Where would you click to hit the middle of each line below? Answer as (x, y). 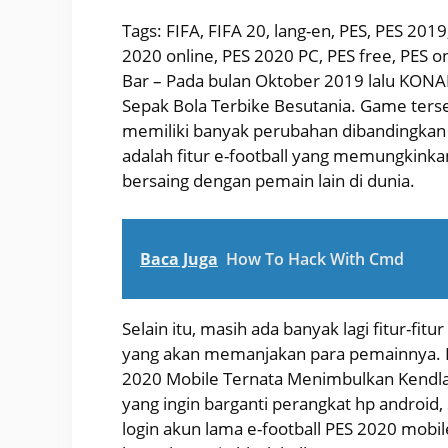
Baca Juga (179, 258)
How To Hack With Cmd (315, 258)
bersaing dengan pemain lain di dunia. (268, 181)
